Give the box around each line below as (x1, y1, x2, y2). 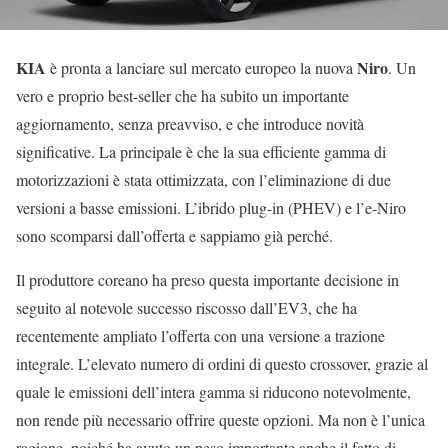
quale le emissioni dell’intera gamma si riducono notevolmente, (16, 381, 411, 403)
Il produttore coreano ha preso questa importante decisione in (16, 269, 399, 291)
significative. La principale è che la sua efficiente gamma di (16, 141, 386, 163)
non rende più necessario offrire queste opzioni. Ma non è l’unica (16, 409, 425, 431)
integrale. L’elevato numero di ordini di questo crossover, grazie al (16, 353, 428, 375)
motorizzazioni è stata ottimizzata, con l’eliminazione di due (16, 169, 391, 191)
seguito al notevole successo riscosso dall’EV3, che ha (16, 297, 357, 319)
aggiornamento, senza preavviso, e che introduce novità (16, 113, 364, 135)
